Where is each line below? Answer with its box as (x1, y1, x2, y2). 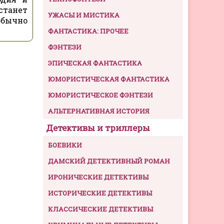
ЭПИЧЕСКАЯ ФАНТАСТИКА (48, 58, 142, 68)
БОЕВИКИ (48, 140, 82, 150)
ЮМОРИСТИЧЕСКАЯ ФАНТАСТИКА (48, 74, 169, 84)
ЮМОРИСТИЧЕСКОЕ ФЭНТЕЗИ (48, 90, 153, 100)
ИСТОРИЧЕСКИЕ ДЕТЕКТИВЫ (48, 188, 152, 198)
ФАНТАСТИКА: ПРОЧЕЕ (48, 26, 128, 36)
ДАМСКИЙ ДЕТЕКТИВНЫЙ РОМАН (48, 156, 170, 166)
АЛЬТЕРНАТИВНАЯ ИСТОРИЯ (48, 106, 149, 116)
